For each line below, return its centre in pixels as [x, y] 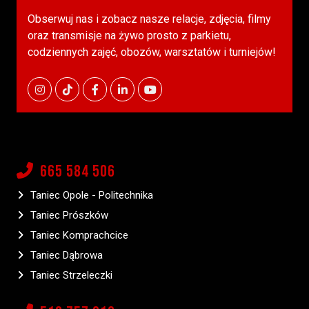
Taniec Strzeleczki [71, 276]
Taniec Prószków [69, 216]
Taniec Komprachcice [79, 236]
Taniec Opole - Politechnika [92, 196]
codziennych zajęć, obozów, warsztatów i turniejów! [152, 52]
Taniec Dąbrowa [67, 256]
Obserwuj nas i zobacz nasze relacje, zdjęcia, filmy [149, 19]
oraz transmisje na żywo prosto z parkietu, [129, 36]
